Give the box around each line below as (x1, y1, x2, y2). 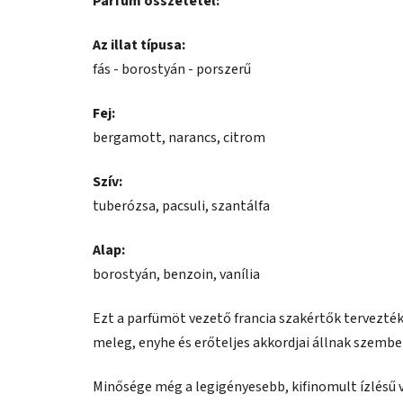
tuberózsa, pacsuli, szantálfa (93, 196, 270, 217)
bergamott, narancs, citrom (93, 128, 265, 148)
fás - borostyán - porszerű (93, 59, 251, 80)
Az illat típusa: (93, 35, 185, 56)
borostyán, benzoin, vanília (93, 264, 260, 285)
